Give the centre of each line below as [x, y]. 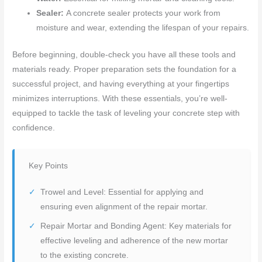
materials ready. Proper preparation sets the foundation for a [125, 69]
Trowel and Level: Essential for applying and [122, 192]
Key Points [49, 166]
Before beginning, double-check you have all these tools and [124, 54]
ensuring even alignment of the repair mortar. [124, 206]
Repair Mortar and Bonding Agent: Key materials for [136, 226]
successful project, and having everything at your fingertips [121, 84]
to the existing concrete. [85, 255]
